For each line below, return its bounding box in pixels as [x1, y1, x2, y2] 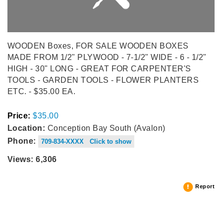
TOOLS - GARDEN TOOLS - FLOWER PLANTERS [7, 76, 199, 85]
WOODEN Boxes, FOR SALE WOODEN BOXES [7, 42, 189, 51]
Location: [7, 124, 46, 133]
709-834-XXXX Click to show [41, 137, 132, 145]
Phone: [7, 136, 36, 145]
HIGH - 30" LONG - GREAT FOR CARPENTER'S [7, 64, 191, 73]
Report [195, 183, 215, 189]
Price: [7, 111, 31, 120]
